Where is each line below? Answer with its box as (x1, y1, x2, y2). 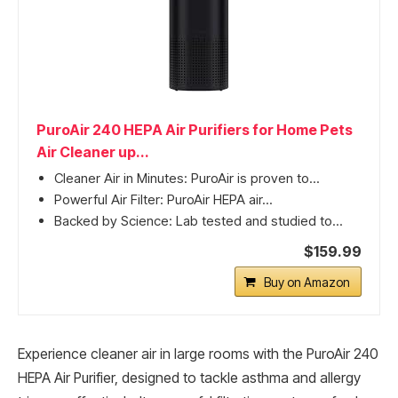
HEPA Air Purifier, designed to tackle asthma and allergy (18, 369, 361, 386)
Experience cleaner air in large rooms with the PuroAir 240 (18, 345, 378, 362)
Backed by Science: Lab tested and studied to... (54, 211, 343, 229)
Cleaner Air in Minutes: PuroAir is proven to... (54, 169, 320, 187)
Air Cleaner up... (36, 142, 149, 161)
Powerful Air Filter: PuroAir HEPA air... (54, 190, 273, 208)
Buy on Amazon (264, 274, 350, 290)
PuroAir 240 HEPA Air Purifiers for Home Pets (36, 120, 353, 139)
